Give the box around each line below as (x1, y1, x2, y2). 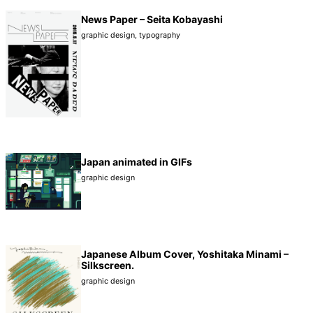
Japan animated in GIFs (81, 156, 192, 168)
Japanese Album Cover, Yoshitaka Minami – (81, 247, 289, 260)
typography (139, 31, 180, 41)
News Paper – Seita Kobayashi (81, 13, 223, 26)
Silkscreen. (81, 259, 134, 271)
